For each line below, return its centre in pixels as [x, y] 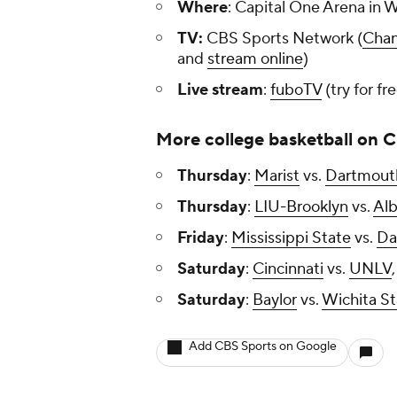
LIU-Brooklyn [301, 207]
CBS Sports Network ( [283, 39]
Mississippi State [291, 238]
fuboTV [296, 90]
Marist [277, 176]
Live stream [220, 90]
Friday [201, 238]
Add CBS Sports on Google [263, 347]
